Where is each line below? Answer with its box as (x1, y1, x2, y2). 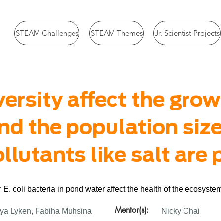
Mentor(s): (115, 205, 149, 215)
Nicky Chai (161, 207, 200, 215)
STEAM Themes (90, 28, 143, 37)
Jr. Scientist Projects (154, 28, 220, 37)
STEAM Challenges (15, 28, 78, 37)
